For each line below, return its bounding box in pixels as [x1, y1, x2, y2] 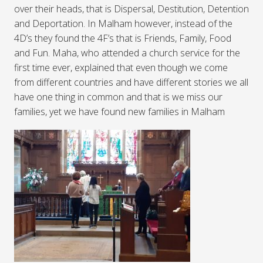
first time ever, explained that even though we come [14, 61, 228, 75]
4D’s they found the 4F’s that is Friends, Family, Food [14, 32, 231, 45]
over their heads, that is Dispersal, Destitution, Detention [14, 2, 249, 16]
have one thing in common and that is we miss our [14, 90, 222, 104]
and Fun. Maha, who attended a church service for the [14, 46, 240, 60]
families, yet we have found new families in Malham [14, 105, 225, 119]
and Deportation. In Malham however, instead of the [14, 17, 232, 31]
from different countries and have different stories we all [14, 76, 248, 89]
